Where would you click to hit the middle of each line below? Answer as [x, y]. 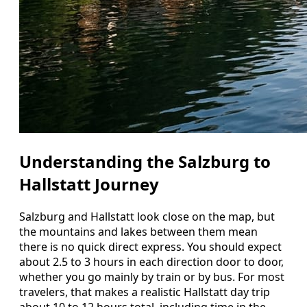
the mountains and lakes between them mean [138, 231]
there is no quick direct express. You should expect [150, 246]
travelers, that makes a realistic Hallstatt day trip [145, 292]
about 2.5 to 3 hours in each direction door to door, [151, 261]
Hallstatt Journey [89, 184]
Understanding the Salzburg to [145, 161]
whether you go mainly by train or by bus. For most [152, 277]
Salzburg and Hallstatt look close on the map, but [147, 216]
